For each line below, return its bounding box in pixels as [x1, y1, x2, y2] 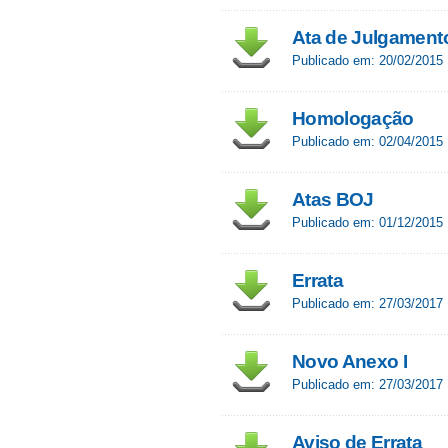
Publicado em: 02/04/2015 [292, 134, 443, 149]
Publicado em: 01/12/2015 [292, 215, 443, 230]
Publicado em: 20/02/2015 [292, 53, 443, 68]
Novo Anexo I [292, 351, 408, 372]
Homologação [292, 108, 414, 129]
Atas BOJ [292, 189, 374, 210]
